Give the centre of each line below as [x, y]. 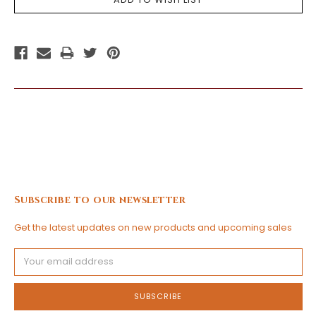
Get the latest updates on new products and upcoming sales [153, 228]
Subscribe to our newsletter [99, 200]
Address [33, 268]
